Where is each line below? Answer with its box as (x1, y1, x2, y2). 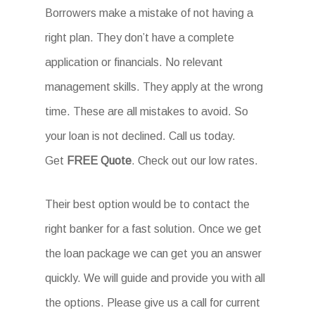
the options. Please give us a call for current (45, 297, 261, 309)
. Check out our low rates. (131, 155, 259, 167)
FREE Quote (67, 155, 132, 167)
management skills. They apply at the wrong (45, 81, 264, 93)
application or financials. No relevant (45, 56, 224, 68)
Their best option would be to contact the (45, 198, 250, 210)
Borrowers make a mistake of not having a (45, 7, 254, 19)
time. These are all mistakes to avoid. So (45, 105, 249, 117)
